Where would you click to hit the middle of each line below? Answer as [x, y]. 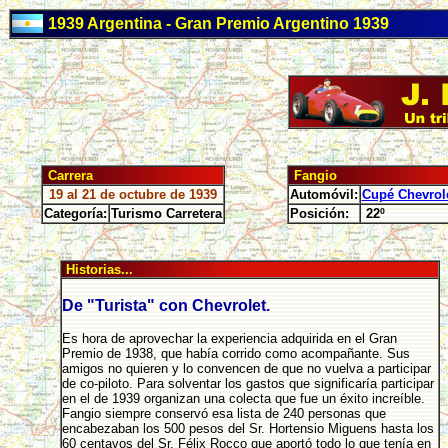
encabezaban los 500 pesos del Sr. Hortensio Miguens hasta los [247, 428]
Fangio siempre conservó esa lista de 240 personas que [223, 413]
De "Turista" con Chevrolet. [165, 305]
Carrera [68, 175]
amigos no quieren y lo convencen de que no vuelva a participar [246, 368]
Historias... [97, 269]
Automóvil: [323, 194]
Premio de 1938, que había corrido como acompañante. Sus [235, 353]
